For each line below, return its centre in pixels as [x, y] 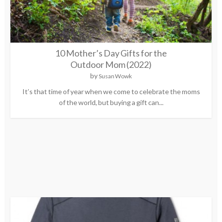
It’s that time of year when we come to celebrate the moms [111, 91]
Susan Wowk [115, 76]
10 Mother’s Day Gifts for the [111, 53]
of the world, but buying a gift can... [111, 102]
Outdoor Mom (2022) [111, 64]
